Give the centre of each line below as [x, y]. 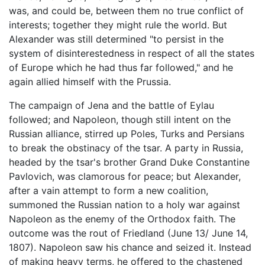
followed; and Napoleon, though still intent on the [120, 119]
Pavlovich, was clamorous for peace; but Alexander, [125, 176]
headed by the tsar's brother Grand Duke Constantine [129, 162]
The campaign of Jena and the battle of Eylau [112, 105]
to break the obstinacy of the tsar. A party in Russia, [126, 148]
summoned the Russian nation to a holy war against [125, 204]
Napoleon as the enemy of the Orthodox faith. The [122, 219]
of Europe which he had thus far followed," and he [121, 67]
